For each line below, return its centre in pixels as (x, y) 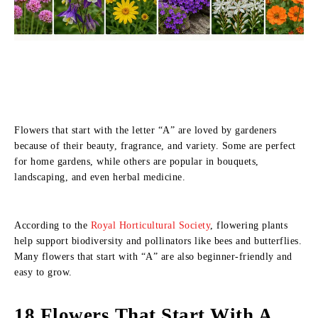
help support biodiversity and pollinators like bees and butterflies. (158, 241)
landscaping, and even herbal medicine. (100, 177)
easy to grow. (43, 272)
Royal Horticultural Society (150, 225)
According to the (53, 225)
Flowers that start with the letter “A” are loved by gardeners (146, 130)
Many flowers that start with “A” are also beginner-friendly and (153, 257)
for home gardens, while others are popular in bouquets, (137, 161)
